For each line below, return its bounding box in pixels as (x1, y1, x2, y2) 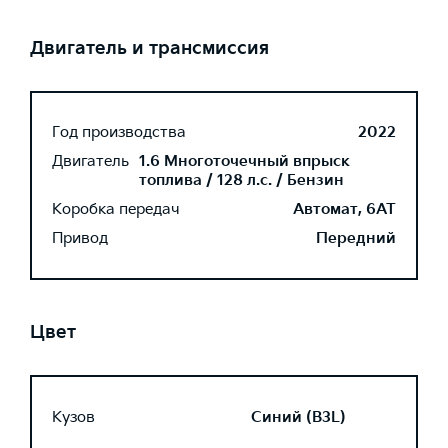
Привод (52, 229, 108, 248)
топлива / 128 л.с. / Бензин (139, 171, 344, 190)
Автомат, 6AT (293, 200, 396, 219)
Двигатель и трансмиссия (30, 38, 269, 59)
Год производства (52, 123, 186, 142)
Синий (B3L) (251, 407, 346, 427)
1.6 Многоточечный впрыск (139, 152, 350, 171)
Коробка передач (52, 200, 180, 219)
